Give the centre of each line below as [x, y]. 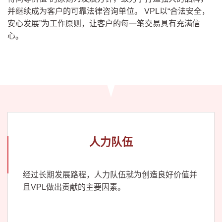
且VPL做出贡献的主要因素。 [74, 187]
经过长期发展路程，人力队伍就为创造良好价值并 [110, 174]
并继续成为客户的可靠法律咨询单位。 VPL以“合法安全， [109, 11]
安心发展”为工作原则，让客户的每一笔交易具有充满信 [104, 24]
